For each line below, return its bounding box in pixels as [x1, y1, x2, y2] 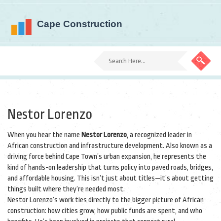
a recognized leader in [130, 131, 192, 139]
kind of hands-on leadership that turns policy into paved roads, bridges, [7, 163, 213, 172]
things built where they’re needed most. [7, 185, 125, 193]
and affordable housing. [7, 174, 75, 183]
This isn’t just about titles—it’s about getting [75, 174, 214, 183]
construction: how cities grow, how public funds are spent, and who [7, 207, 202, 215]
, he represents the [150, 152, 206, 161]
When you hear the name [7, 131, 81, 139]
